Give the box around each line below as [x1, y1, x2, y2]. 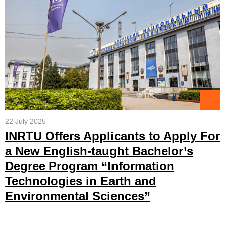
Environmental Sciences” [5, 189, 150, 203]
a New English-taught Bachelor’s [5, 144, 193, 158]
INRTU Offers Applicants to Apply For [5, 129, 220, 143]
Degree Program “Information [5, 159, 174, 173]
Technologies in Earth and [5, 174, 156, 188]
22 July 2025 [5, 117, 46, 125]
